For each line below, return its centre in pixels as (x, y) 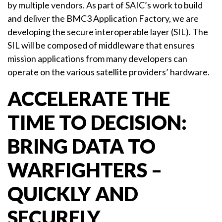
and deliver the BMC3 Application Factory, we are (103, 19)
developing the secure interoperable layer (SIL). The (108, 32)
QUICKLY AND (73, 194)
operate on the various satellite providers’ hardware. (109, 72)
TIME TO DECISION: (97, 123)
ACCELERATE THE (89, 99)
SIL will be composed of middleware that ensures (101, 45)
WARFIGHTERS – (85, 170)
